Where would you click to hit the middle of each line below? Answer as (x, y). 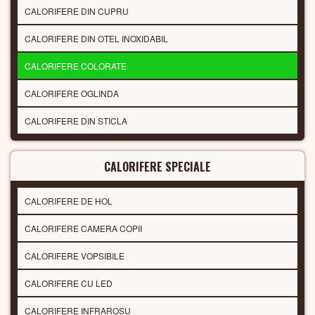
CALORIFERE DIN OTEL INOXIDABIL (96, 39)
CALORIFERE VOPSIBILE (75, 256)
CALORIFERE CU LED (69, 283)
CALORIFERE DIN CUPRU (77, 11)
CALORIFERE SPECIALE (157, 167)
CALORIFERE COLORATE (76, 66)
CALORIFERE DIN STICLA (76, 121)
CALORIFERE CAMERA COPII (83, 229)
